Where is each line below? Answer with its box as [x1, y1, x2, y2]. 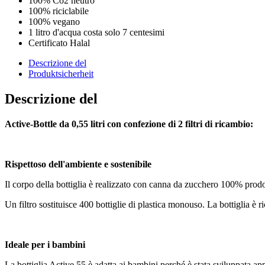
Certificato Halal [28, 37, 90, 48]
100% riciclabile [28, 5, 89, 16]
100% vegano [28, 16, 80, 27]
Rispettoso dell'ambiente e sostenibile [5, 159, 151, 169]
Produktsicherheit [28, 68, 93, 79]
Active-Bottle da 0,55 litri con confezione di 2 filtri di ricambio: [5, 118, 253, 129]
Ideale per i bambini [5, 239, 85, 250]
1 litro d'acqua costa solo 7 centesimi [28, 27, 164, 37]
